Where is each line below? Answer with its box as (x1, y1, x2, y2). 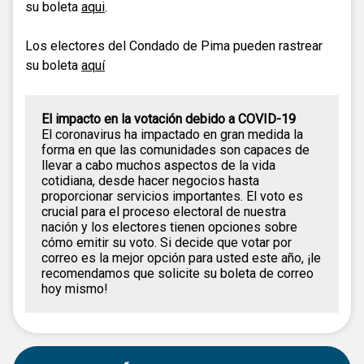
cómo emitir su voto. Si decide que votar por (41, 234, 292, 250)
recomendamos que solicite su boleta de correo (41, 265, 314, 281)
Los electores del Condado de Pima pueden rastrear (25, 37, 323, 54)
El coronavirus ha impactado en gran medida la (41, 126, 303, 142)
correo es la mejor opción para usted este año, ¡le (41, 249, 321, 266)
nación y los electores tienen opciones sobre (41, 219, 297, 235)
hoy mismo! (41, 280, 108, 297)
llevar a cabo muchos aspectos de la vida (41, 157, 275, 173)
